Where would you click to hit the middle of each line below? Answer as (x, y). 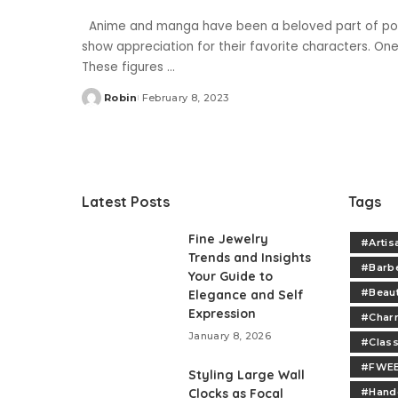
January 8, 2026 (230, 336)
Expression (222, 314)
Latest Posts (126, 202)
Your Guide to (231, 277)
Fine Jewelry (228, 239)
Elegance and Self (246, 295)
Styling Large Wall (247, 375)
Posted (102, 104)
